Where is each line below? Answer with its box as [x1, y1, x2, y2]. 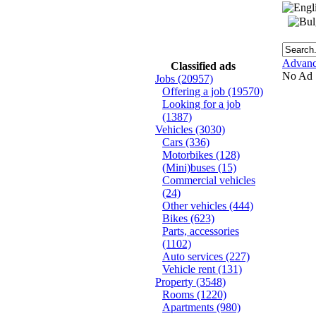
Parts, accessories [162, 225, 239, 237]
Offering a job [162, 85, 228, 97]
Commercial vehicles [162, 174, 255, 186]
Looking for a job [162, 98, 241, 110]
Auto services [162, 250, 226, 262]
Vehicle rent [162, 263, 218, 275]
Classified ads [171, 60, 236, 72]
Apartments [162, 301, 217, 313]
